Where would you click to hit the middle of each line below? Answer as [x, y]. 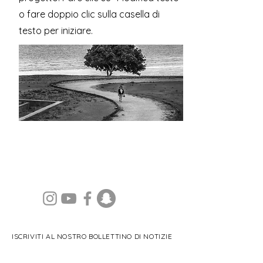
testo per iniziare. [56, 31]
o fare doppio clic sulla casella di [89, 14]
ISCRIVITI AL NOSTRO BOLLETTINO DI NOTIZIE [92, 236]
